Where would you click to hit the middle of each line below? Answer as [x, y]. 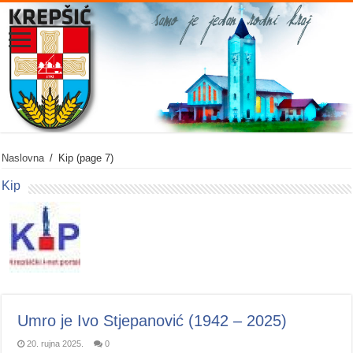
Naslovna [23, 158]
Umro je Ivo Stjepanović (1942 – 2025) [152, 321]
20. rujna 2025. [56, 344]
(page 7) [94, 158]
